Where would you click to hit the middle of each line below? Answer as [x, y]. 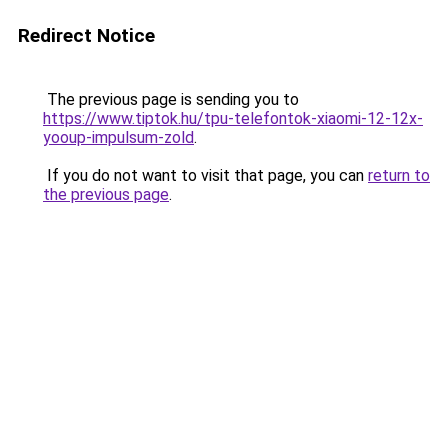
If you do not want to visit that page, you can [205, 175]
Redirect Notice [86, 35]
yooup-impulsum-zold [118, 137]
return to [399, 175]
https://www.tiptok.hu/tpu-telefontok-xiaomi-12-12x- [233, 118]
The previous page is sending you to [171, 99]
